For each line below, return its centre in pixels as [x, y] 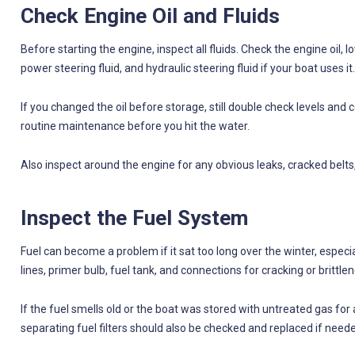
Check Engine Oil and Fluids [150, 16]
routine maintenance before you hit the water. [135, 126]
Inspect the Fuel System [134, 218]
